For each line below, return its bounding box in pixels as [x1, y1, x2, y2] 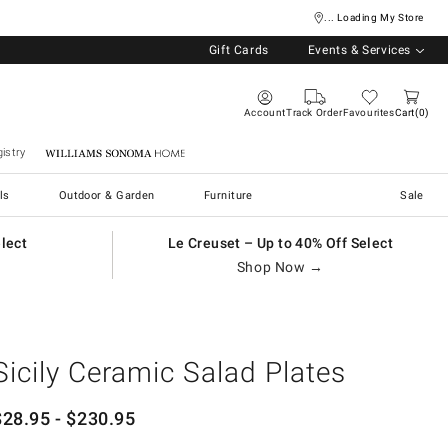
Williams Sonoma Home [53, 146, 177, 159]
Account [243, 106, 287, 118]
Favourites [342, 106, 395, 118]
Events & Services [307, 43, 411, 57]
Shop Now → [236, 259, 324, 275]
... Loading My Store [324, 12, 424, 24]
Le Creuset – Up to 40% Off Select [167, 235, 393, 251]
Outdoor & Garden [58, 188, 155, 202]
